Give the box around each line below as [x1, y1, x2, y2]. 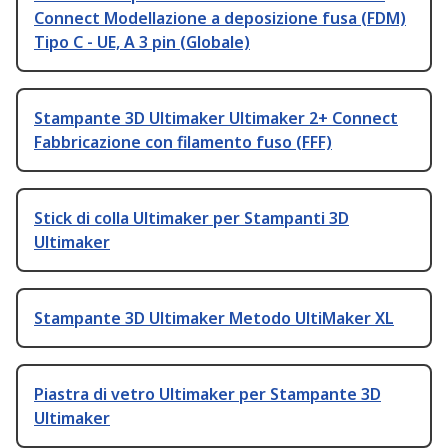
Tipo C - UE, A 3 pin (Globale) [34, 31, 250, 54]
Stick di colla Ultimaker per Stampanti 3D [34, 207, 349, 230]
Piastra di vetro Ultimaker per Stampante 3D [34, 383, 381, 406]
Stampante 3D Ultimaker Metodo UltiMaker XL [34, 307, 394, 330]
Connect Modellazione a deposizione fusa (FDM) [34, 7, 406, 30]
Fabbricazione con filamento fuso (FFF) [34, 131, 332, 154]
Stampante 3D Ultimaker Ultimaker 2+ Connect [34, 107, 398, 130]
